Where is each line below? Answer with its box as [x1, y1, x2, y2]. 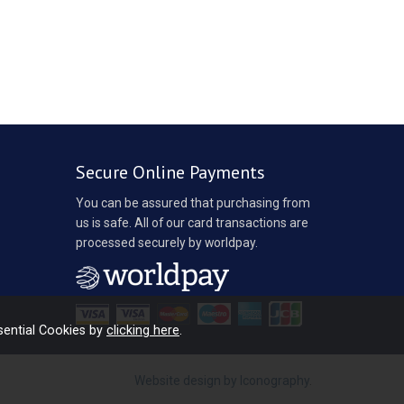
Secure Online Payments [75, 160, 265, 184]
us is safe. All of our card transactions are [75, 215, 308, 230]
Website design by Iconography [134, 373, 309, 389]
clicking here [106, 323, 179, 337]
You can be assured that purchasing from [75, 195, 310, 210]
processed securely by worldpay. [75, 234, 258, 250]
